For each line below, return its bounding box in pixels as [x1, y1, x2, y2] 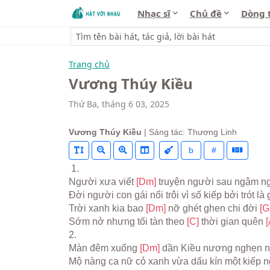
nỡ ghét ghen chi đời [168, 203, 260, 213]
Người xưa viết [69, 177, 136, 187]
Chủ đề [189, 7, 222, 19]
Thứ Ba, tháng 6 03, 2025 [69, 98, 169, 110]
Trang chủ [69, 58, 110, 70]
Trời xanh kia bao [69, 203, 146, 213]
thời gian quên [201, 216, 266, 227]
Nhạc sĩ [137, 7, 171, 19]
